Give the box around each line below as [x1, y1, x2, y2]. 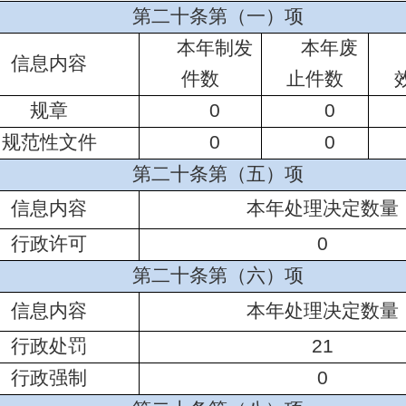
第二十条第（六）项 [131, 265, 304, 285]
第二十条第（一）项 [131, 5, 304, 26]
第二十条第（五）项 [131, 163, 304, 184]
